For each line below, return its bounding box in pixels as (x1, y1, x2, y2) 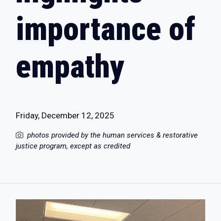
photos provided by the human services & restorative (27, 131, 198, 140)
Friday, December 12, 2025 (16, 110, 114, 120)
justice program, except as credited (16, 142, 130, 150)
